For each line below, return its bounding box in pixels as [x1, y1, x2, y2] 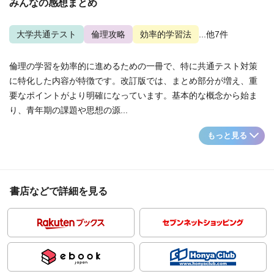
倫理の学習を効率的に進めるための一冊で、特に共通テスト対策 [9, 61, 257, 71]
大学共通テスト [17, 29, 76, 39]
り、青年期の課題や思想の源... [9, 105, 128, 115]
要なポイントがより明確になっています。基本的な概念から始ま [9, 91, 257, 100]
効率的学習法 [140, 29, 191, 39]
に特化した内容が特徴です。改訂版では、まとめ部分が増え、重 [9, 76, 257, 86]
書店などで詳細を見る [10, 186, 108, 196]
